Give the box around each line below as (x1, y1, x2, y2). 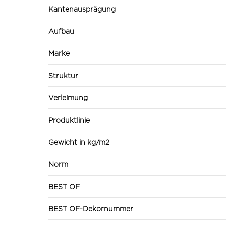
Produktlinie (48, 116, 90, 124)
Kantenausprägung (48, 5, 116, 13)
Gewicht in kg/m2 (48, 138, 109, 146)
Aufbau (48, 27, 74, 35)
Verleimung (48, 93, 88, 101)
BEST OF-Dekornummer (48, 204, 133, 212)
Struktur (48, 71, 78, 79)
